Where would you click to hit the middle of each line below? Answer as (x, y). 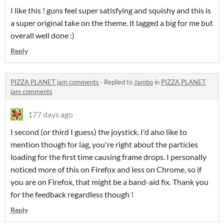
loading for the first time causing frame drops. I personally (108, 157)
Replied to (119, 82)
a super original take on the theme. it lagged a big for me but (112, 23)
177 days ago (50, 114)
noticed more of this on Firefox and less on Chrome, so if (106, 169)
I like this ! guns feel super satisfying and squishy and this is (111, 10)
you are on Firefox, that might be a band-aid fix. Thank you (109, 182)
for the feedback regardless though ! (72, 194)
